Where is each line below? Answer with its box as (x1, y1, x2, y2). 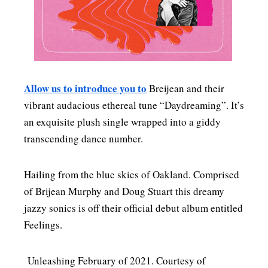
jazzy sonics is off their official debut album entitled (24, 201, 243, 215)
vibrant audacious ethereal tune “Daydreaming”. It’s (24, 98, 244, 112)
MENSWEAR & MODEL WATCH (88, 10, 178, 19)
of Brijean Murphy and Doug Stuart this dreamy (24, 184, 224, 199)
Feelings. (24, 218, 62, 232)
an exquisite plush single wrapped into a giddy (24, 115, 221, 129)
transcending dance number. (24, 132, 147, 146)
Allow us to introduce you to (24, 81, 147, 96)
